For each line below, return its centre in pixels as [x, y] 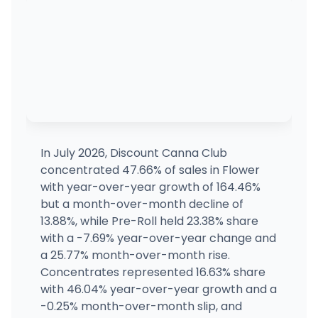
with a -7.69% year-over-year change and [158, 238]
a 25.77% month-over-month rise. [135, 255]
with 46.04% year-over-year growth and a [158, 289]
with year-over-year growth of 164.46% [150, 187]
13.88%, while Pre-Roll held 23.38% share [149, 221]
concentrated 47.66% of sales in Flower [150, 170]
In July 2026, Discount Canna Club [133, 153]
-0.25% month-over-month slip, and [141, 306]
